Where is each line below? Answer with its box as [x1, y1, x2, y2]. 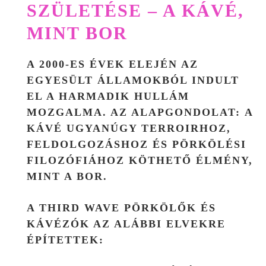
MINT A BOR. [27, 170, 107, 182]
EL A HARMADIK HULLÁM [27, 90, 189, 102]
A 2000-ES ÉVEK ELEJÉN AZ [27, 58, 198, 70]
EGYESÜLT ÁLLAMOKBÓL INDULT [27, 74, 239, 86]
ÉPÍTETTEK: [27, 233, 104, 246]
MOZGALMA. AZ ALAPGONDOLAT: [27, 106, 245, 118]
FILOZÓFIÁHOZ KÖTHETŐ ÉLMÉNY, [27, 154, 253, 166]
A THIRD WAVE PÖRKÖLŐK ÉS [27, 201, 216, 214]
